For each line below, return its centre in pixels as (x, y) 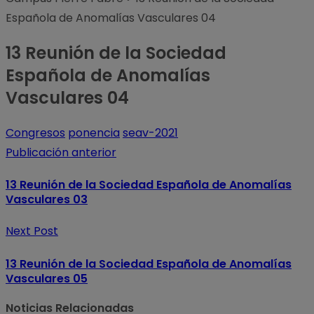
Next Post (32, 231)
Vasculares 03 (47, 200)
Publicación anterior (61, 152)
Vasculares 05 (47, 278)
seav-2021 (150, 132)
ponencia (94, 132)
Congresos (35, 132)
